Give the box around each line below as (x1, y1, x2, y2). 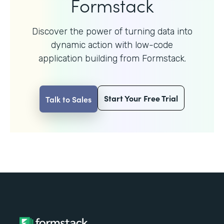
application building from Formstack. (38, 52, 186, 64)
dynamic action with (51, 39, 135, 50)
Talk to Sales (45, 93, 91, 104)
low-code (135, 39, 173, 50)
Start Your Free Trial (104, 92, 178, 103)
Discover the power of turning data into (31, 25, 192, 37)
